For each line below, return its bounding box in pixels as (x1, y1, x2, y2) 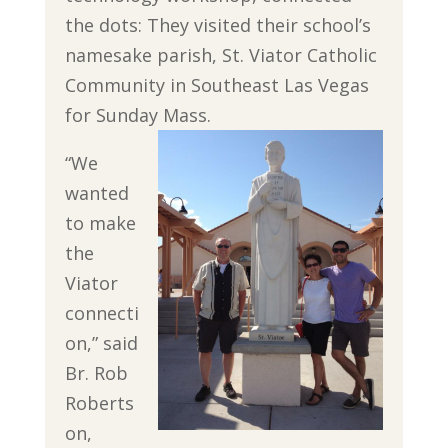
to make (64, 210, 136, 235)
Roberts (64, 390, 134, 415)
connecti (64, 300, 139, 325)
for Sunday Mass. (64, 102, 211, 127)
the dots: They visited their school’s (64, 12, 371, 37)
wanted (64, 180, 129, 205)
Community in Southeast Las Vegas (64, 72, 369, 97)
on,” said (64, 330, 138, 355)
